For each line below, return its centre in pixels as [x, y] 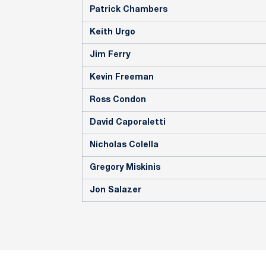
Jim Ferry [110, 55]
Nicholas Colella [124, 145]
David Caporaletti [128, 123]
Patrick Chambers [129, 10]
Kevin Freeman [122, 77]
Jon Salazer [115, 190]
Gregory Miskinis [125, 168]
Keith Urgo [113, 32]
